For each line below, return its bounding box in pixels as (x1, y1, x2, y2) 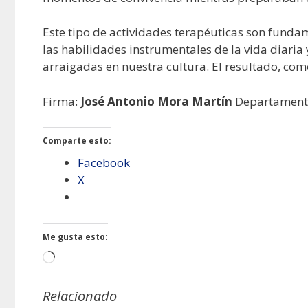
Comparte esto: (43, 135, 111, 147)
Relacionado (43, 286, 117, 305)
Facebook (78, 155, 130, 171)
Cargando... (54, 250, 116, 266)
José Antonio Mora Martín (80, 93, 232, 109)
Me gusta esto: (43, 230, 108, 243)
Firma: (43, 93, 80, 109)
